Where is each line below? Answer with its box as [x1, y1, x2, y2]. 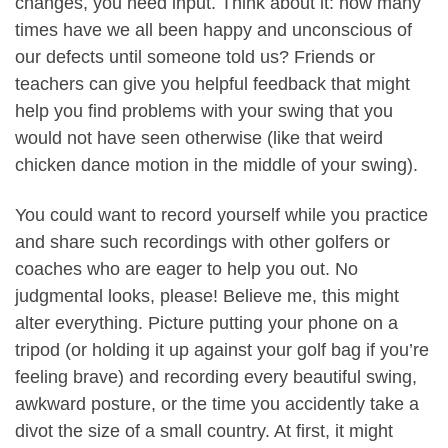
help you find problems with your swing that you [15, 101, 393, 122]
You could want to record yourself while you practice [15, 204, 428, 225]
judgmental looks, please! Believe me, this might [15, 285, 399, 306]
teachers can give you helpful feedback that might [15, 74, 410, 95]
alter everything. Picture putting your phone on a [15, 312, 398, 333]
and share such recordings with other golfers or [15, 231, 390, 252]
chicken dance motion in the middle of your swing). [15, 155, 418, 176]
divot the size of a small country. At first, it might [15, 420, 393, 441]
